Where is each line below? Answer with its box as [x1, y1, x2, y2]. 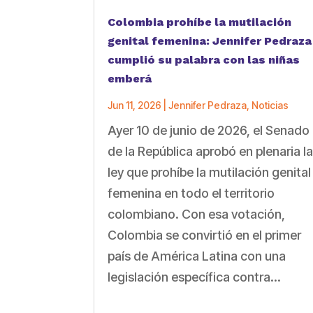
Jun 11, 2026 [108, 99, 162, 111]
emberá [108, 71, 152, 85]
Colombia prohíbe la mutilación [108, 15, 292, 29]
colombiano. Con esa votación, [108, 206, 286, 221]
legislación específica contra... [108, 269, 282, 284]
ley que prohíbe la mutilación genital [108, 164, 312, 180]
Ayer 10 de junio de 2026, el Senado [108, 122, 310, 138]
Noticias [252, 99, 289, 111]
